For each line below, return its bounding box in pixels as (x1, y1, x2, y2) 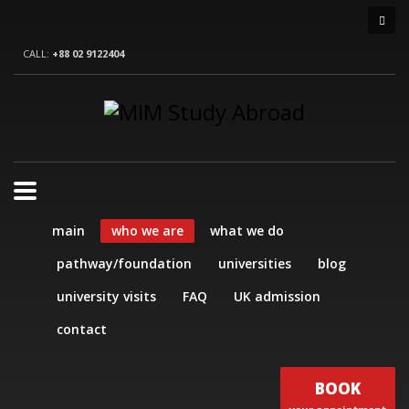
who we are (111, 222, 184, 239)
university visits (57, 288, 156, 305)
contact (57, 320, 107, 338)
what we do (210, 222, 284, 239)
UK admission (234, 288, 320, 305)
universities (218, 255, 291, 272)
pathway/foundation (57, 255, 192, 272)
